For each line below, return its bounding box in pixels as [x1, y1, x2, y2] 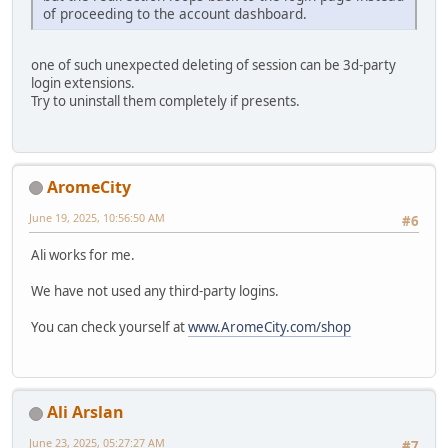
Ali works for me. [31, 245, 135, 264]
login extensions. [31, 74, 135, 93]
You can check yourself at [31, 317, 188, 336]
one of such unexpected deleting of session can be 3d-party [31, 56, 396, 75]
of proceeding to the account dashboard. [43, 4, 307, 24]
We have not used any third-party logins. [31, 281, 279, 300]
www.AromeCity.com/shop [188, 317, 351, 336]
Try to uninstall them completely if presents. [31, 92, 300, 111]
